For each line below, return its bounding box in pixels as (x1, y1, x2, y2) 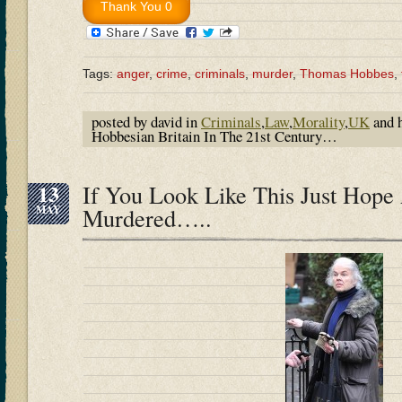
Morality (293, 111, 345, 133)
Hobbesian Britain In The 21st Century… (92, 126, 337, 147)
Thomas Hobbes (300, 66, 394, 82)
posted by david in (92, 111, 201, 133)
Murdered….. (83, 202, 212, 234)
